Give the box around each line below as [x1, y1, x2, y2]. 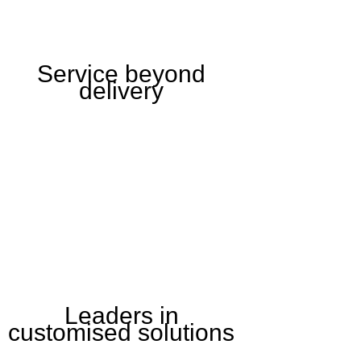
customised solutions [8, 319, 235, 346]
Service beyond [37, 60, 206, 88]
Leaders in [64, 302, 179, 330]
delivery [79, 77, 164, 105]
